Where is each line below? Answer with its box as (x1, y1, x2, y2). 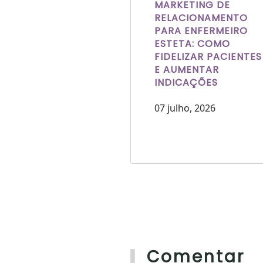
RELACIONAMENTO (154, 11, 248, 25)
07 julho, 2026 (154, 101, 215, 114)
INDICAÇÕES (154, 75, 218, 89)
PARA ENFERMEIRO (154, 23, 248, 38)
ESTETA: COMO (154, 36, 230, 50)
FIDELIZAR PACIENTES (154, 49, 262, 63)
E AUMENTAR (154, 62, 219, 76)
